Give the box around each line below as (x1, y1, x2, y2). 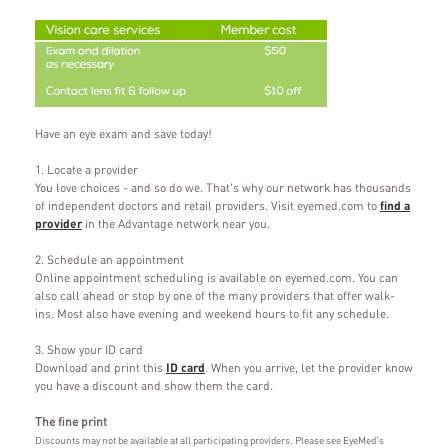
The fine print (35, 413, 107, 429)
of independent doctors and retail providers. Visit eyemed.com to (35, 197, 380, 213)
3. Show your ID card (35, 341, 143, 357)
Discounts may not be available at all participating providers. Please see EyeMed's (35, 433, 384, 446)
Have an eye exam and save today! (35, 125, 212, 141)
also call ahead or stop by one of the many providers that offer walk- (35, 287, 395, 303)
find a (380, 197, 410, 213)
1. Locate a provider (35, 161, 138, 177)
